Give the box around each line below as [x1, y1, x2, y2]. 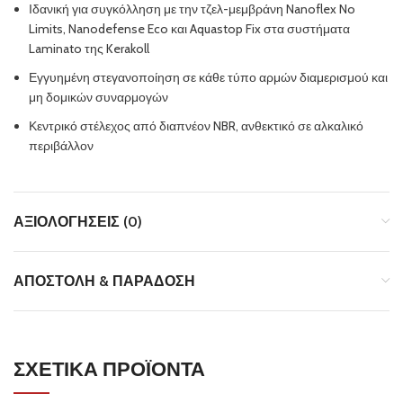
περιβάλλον [29, 137, 94, 154]
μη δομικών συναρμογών [29, 88, 168, 105]
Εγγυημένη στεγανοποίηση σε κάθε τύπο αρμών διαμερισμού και [29, 68, 388, 85]
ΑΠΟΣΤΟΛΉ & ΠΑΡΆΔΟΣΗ [13, 272, 195, 290]
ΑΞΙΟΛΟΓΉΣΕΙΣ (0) [13, 212, 142, 230]
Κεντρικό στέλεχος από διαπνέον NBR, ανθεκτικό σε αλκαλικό [29, 117, 363, 134]
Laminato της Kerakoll [29, 40, 149, 57]
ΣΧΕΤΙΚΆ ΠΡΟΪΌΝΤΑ [13, 356, 205, 381]
